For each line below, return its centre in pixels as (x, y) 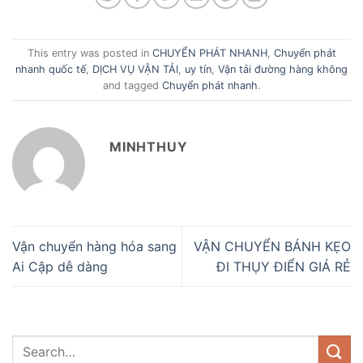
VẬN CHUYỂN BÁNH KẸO (272, 246)
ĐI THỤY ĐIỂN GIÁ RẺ (284, 266)
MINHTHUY (149, 147)
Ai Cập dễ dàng (60, 266)
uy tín (198, 69)
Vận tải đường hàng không (283, 69)
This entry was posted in (90, 53)
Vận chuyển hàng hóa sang (94, 246)
